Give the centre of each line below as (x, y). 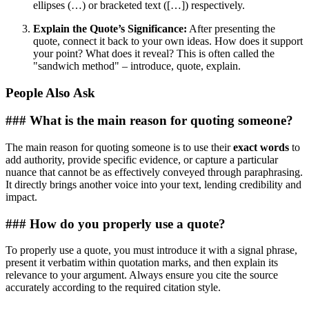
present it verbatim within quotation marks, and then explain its (142, 263)
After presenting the (231, 28)
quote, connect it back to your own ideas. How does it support (168, 41)
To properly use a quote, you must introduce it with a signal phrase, (151, 250)
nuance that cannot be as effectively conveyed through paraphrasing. (154, 172)
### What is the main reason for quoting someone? (149, 121)
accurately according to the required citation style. (113, 288)
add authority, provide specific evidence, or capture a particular (142, 160)
